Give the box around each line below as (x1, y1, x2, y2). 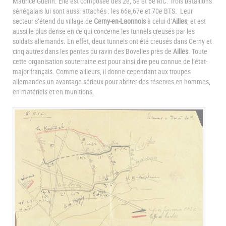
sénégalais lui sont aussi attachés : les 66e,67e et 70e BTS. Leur (13, 6, 193, 16)
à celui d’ (146, 16, 172, 26)
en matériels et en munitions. (13, 87, 94, 97)
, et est (187, 16, 206, 26)
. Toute (188, 46, 207, 56)
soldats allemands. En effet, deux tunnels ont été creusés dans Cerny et (13, 36, 212, 46)
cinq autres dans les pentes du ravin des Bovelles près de (13, 46, 173, 56)
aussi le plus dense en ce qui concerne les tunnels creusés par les (13, 26, 195, 36)
